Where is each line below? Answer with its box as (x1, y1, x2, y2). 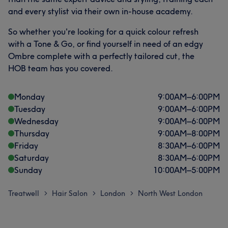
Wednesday (14, 116, 59, 126)
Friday (14, 140, 38, 151)
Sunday (14, 164, 42, 175)
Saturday (14, 152, 49, 163)
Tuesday (14, 103, 45, 114)
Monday (14, 91, 45, 102)
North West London (138, 188, 203, 198)
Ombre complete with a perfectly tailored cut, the (8, 50, 194, 61)
